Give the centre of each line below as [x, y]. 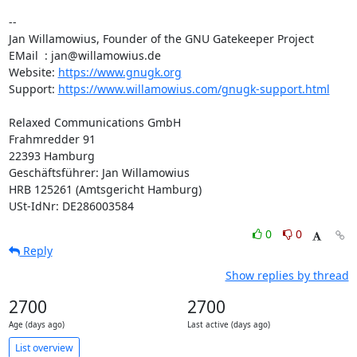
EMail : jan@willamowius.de [84, 55]
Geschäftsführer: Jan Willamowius [99, 173]
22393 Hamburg [51, 156]
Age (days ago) [36, 325]
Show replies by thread [287, 275]
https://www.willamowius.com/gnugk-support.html [194, 89]
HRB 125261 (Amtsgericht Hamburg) [105, 189]
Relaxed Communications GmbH [94, 122]
